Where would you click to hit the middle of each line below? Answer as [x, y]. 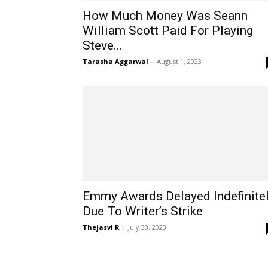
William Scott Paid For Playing [168, 31]
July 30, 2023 [147, 227]
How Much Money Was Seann [165, 16]
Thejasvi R [101, 227]
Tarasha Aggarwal [115, 61]
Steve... [103, 45]
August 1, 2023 [179, 61]
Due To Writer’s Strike [143, 211]
